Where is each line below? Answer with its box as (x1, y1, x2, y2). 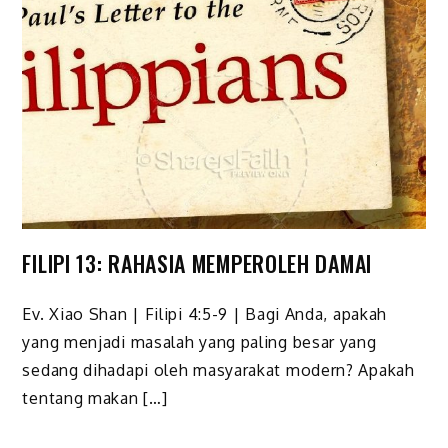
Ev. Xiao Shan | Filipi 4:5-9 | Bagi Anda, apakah (22, 303, 388, 324)
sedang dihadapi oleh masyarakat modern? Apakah (22, 359, 415, 380)
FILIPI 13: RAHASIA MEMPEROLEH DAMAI (22, 246, 372, 279)
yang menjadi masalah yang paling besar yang (22, 331, 377, 352)
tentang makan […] (22, 387, 168, 408)
